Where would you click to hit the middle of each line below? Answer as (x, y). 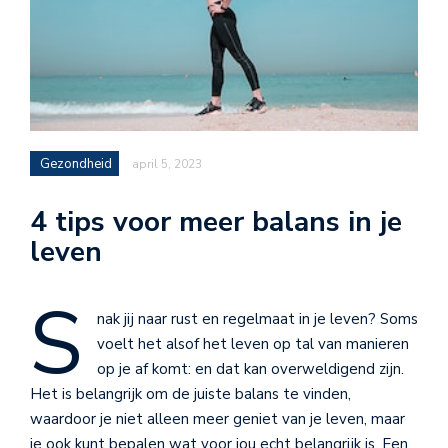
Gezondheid (76, 163)
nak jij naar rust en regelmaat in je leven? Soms (257, 318)
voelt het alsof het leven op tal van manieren (253, 343)
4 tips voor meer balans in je (216, 221)
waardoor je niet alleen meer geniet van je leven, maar (217, 418)
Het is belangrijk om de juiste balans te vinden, (190, 393)
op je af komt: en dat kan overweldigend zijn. (250, 368)
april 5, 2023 (167, 163)
